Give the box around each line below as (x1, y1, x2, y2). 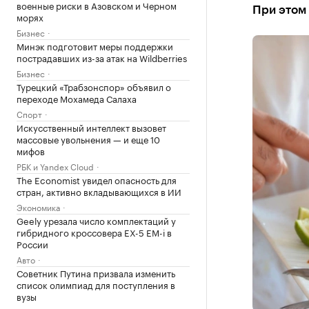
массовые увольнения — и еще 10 (17, 132, 160, 146)
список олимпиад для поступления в (17, 277, 175, 291)
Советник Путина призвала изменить (17, 266, 175, 279)
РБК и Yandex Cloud (17, 159, 94, 172)
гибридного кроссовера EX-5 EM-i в (17, 225, 172, 239)
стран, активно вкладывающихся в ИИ (17, 184, 181, 198)
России (17, 237, 48, 250)
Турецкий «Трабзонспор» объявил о (17, 79, 171, 93)
